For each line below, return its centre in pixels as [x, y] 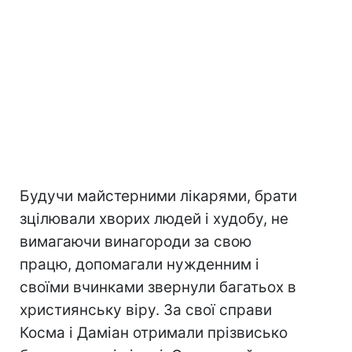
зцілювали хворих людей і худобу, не [154, 219]
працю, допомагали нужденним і [139, 265]
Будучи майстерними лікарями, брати [158, 196]
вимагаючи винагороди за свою [136, 242]
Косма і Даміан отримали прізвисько [154, 333]
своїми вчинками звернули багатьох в [158, 288]
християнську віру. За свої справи [146, 310]
